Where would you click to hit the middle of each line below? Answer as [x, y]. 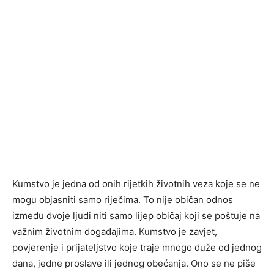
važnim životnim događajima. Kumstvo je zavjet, [115, 232]
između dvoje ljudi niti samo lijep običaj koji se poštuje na [136, 216]
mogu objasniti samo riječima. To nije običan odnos [123, 200]
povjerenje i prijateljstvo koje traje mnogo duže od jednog [137, 248]
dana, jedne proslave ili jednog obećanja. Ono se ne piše [134, 264]
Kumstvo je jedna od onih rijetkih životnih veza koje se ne [136, 184]
